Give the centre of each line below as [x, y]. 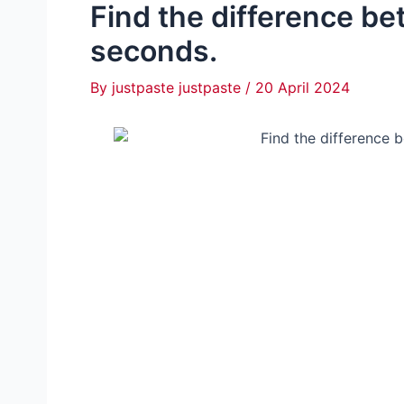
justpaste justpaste [179, 87]
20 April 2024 [303, 87]
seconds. [154, 51]
